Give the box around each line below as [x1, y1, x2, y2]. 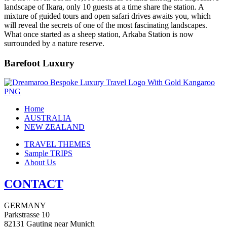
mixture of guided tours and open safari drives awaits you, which [4, 12, 211, 21]
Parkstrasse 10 [4, 210, 50, 219]
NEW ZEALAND [24, 123, 85, 132]
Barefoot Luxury [4, 57, 74, 68]
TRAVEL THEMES [24, 140, 91, 149]
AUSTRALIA [24, 113, 71, 123]
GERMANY [4, 201, 46, 210]
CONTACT [4, 177, 63, 191]
